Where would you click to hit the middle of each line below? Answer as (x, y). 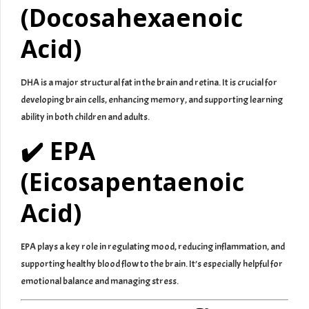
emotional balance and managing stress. (100, 281)
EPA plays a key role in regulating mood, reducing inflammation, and (153, 247)
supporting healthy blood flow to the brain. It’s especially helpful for (152, 264)
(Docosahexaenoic (132, 18)
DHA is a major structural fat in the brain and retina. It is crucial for (149, 83)
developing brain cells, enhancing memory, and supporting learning (152, 100)
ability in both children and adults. (85, 117)
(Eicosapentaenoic (132, 182)
